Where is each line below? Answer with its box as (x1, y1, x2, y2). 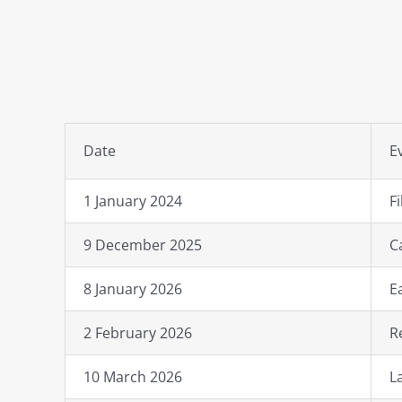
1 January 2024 (83, 191, 182, 212)
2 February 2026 (83, 323, 192, 344)
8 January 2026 (83, 279, 182, 300)
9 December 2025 (83, 235, 202, 256)
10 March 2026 (83, 367, 182, 388)
